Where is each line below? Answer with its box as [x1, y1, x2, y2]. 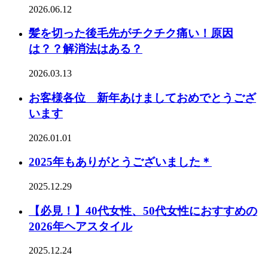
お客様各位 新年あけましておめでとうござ [29, 91, 256, 104]
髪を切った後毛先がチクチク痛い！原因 [29, 27, 233, 40]
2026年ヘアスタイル [29, 220, 132, 233]
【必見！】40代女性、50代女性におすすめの [29, 204, 257, 217]
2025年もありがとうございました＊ [29, 156, 212, 169]
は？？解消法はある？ [29, 42, 142, 56]
